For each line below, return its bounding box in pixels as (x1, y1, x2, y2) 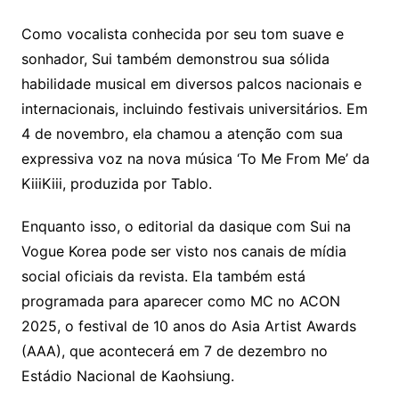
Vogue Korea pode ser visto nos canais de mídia (20, 241, 346, 260)
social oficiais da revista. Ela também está (20, 266, 305, 285)
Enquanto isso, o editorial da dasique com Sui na (20, 216, 351, 235)
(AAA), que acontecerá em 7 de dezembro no (20, 341, 328, 360)
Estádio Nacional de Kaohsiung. (20, 366, 234, 385)
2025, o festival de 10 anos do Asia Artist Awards (20, 316, 356, 335)
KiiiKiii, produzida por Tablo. (20, 174, 212, 192)
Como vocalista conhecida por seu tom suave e (20, 24, 344, 43)
